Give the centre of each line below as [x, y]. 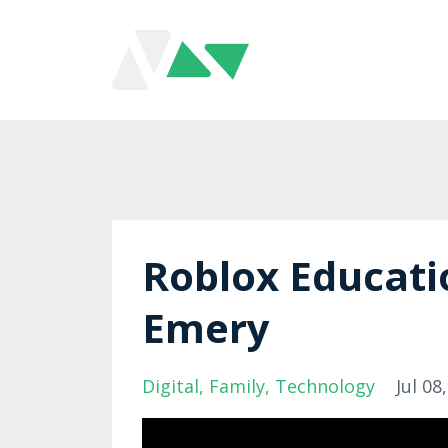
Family [237, 386]
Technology [325, 386]
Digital [170, 386]
